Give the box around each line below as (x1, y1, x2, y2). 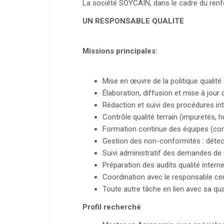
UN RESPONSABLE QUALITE (82, 16, 184, 26)
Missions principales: (82, 46, 158, 56)
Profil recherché (82, 202, 141, 212)
